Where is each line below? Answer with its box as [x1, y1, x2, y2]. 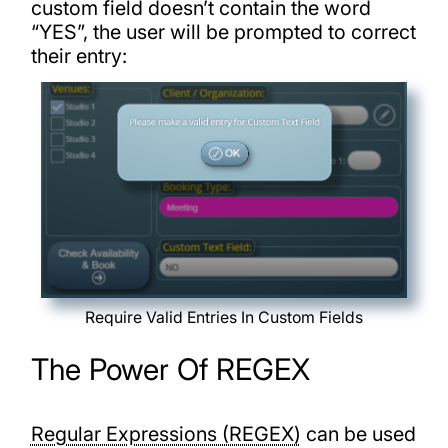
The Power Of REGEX [30, 350, 310, 387]
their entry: [30, 44, 127, 69]
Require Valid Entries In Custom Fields [85, 308, 363, 327]
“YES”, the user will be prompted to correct [30, 20, 416, 45]
